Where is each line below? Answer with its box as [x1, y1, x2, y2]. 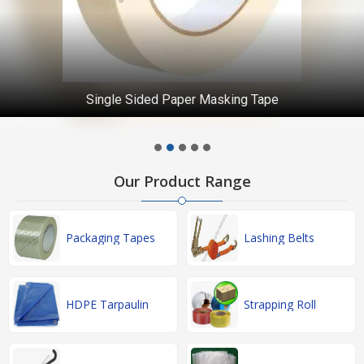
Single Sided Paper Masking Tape [85, 92, 279, 107]
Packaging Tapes [66, 230, 155, 246]
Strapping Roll [244, 297, 316, 313]
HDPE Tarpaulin [66, 297, 149, 313]
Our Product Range [113, 171, 251, 192]
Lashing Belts [244, 230, 314, 246]
